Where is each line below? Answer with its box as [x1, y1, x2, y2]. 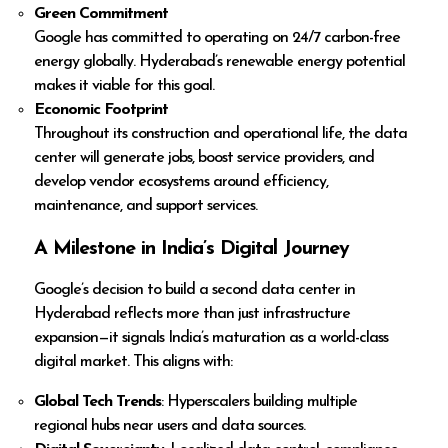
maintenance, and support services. [34, 197, 258, 214]
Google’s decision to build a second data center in [34, 281, 356, 298]
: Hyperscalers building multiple [161, 393, 358, 410]
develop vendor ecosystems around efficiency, [34, 173, 329, 190]
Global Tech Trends [34, 393, 162, 410]
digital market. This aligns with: [34, 353, 233, 370]
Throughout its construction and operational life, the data [34, 125, 408, 142]
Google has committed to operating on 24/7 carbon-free [34, 29, 401, 46]
